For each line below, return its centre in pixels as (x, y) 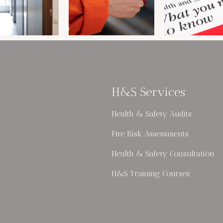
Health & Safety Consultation (163, 153)
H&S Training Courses (151, 173)
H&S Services (148, 92)
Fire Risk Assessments (150, 133)
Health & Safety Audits (152, 113)
